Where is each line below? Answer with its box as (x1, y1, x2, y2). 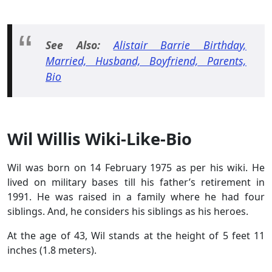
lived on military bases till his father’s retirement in (7, 175, 265, 189)
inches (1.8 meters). (7, 243, 97, 257)
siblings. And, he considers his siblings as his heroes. (7, 205, 248, 219)
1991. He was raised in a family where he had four (7, 190, 265, 204)
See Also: (46, 38, 100, 53)
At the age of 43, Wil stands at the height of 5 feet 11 (7, 229, 265, 243)
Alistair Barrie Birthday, (113, 38, 246, 53)
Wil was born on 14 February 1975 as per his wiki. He (7, 161, 265, 175)
